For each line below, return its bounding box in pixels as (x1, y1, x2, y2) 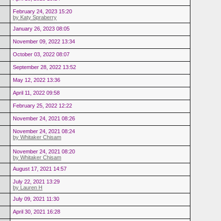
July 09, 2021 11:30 (13, 195, 60, 202)
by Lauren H (13, 184, 43, 190)
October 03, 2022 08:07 (13, 51, 70, 57)
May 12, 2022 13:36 (13, 76, 61, 83)
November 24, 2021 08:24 (13, 128, 75, 134)
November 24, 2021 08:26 (13, 115, 75, 121)
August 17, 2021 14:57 (13, 165, 67, 172)
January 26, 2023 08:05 (13, 25, 70, 32)
